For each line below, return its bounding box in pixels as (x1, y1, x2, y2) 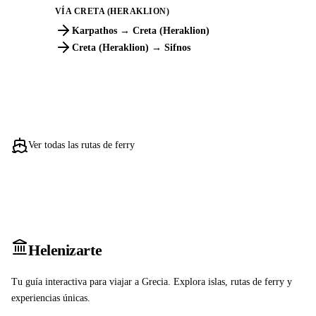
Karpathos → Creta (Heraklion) (71, 25, 209, 36)
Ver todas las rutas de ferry (28, 139, 135, 151)
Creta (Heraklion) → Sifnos (71, 42, 190, 53)
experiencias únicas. (11, 292, 90, 303)
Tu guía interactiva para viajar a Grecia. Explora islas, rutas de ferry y (11, 276, 292, 287)
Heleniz (28, 241, 76, 259)
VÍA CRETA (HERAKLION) (54, 6, 170, 16)
